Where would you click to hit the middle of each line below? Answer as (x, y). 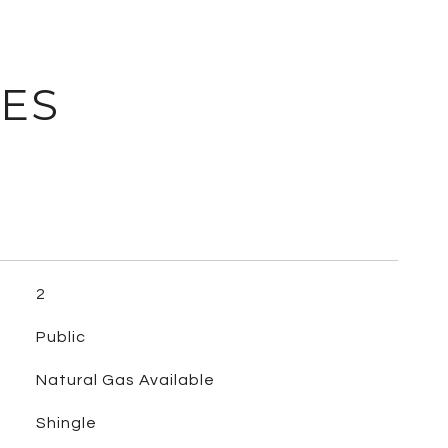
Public (60, 337)
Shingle (66, 423)
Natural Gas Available (125, 380)
